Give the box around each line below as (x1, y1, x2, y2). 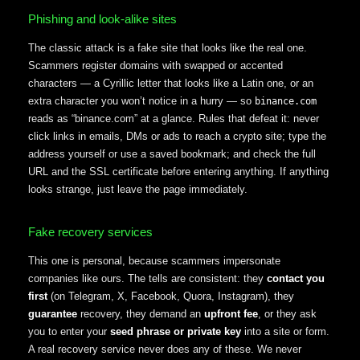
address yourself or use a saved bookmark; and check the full (28, 148, 316, 161)
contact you (267, 272, 325, 284)
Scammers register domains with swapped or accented (28, 59, 283, 72)
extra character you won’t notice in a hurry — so (28, 95, 255, 108)
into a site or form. (241, 325, 329, 337)
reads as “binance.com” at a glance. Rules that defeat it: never (28, 112, 319, 125)
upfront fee (204, 307, 258, 320)
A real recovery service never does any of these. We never (28, 342, 301, 355)
